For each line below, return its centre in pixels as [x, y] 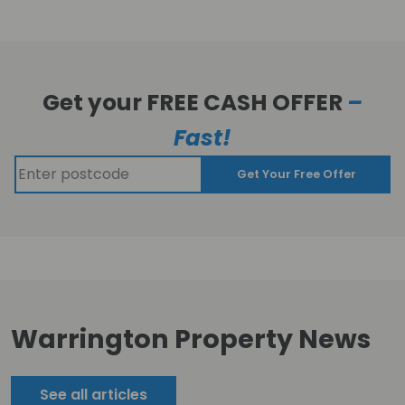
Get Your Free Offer [297, 174]
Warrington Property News [191, 339]
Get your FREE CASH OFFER [195, 102]
